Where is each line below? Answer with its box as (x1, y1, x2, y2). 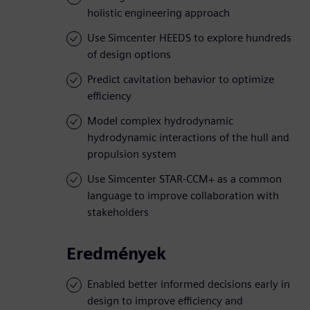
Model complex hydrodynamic (87, 114, 233, 128)
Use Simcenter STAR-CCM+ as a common (87, 172, 282, 186)
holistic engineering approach (87, 6, 230, 20)
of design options (87, 48, 171, 62)
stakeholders (87, 206, 149, 219)
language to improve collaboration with (87, 189, 279, 203)
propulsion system (87, 147, 176, 161)
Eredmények (66, 244, 166, 264)
